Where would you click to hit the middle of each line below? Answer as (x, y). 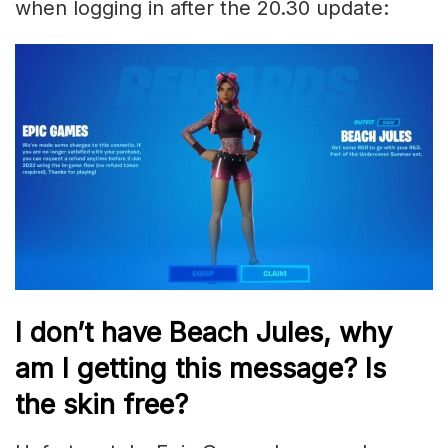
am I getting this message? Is (200, 368)
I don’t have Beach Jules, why (203, 332)
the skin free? (101, 404)
